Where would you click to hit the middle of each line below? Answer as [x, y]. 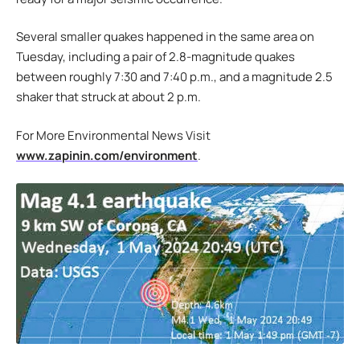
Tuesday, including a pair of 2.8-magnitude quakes [155, 57]
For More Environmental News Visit [113, 135]
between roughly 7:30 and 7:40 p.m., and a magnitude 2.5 [174, 77]
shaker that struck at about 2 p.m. [108, 97]
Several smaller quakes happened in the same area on [165, 37]
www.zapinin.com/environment [107, 155]
